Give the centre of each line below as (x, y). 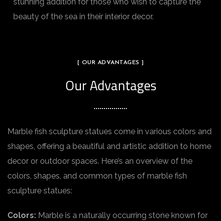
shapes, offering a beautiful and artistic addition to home (109, 146)
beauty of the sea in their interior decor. (83, 17)
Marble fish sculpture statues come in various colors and (110, 131)
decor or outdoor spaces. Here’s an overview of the (100, 161)
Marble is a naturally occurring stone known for (122, 215)
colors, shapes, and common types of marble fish (97, 176)
